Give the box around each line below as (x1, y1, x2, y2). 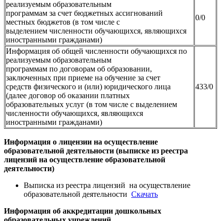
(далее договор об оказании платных (6, 91, 130, 100)
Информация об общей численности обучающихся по (6, 46, 187, 55)
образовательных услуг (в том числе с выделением (6, 100, 177, 109)
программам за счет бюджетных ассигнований (6, 8, 163, 17)
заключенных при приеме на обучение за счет (6, 73, 160, 82)
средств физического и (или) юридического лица (6, 82, 171, 91)
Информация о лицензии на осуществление (4, 137, 158, 146)
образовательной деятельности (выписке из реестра (4, 146, 188, 155)
